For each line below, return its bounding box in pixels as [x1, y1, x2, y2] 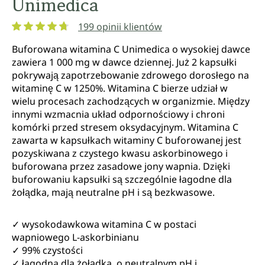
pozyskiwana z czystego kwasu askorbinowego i [12, 146, 228, 160]
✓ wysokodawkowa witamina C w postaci [12, 217, 196, 231]
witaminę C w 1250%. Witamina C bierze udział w [12, 81, 228, 95]
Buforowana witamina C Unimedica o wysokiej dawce [12, 42, 250, 56]
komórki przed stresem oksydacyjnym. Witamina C [12, 120, 238, 134]
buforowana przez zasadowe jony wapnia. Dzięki [12, 159, 230, 173]
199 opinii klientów [78, 20, 162, 33]
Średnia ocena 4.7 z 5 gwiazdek [11, 32, 150, 46]
